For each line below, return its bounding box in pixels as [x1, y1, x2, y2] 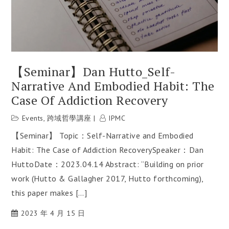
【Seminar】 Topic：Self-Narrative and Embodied [11, 130, 194, 141]
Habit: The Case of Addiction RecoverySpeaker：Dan [11, 144, 204, 155]
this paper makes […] [11, 187, 87, 198]
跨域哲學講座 [47, 113, 91, 123]
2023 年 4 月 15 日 [20, 208, 85, 218]
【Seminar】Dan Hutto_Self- [11, 63, 176, 80]
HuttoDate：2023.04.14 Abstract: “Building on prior [11, 158, 204, 169]
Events [21, 113, 43, 123]
